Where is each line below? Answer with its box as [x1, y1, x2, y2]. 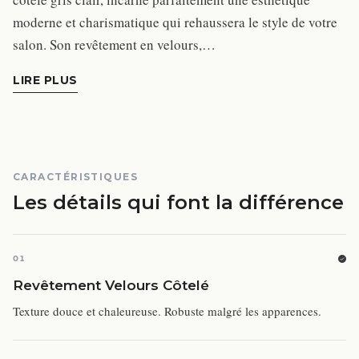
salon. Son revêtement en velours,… [13, 35, 216, 54]
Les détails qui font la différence [13, 191, 344, 214]
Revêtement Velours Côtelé [13, 277, 209, 293]
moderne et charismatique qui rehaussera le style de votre [13, 13, 337, 31]
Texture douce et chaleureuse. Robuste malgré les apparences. [13, 303, 321, 319]
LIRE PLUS [13, 73, 79, 87]
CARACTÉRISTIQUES [13, 171, 139, 183]
